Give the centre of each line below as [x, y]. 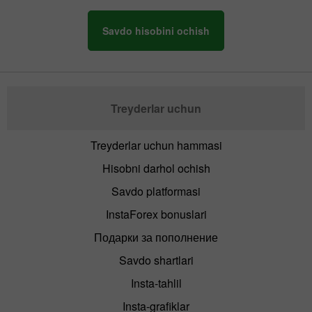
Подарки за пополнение [156, 237]
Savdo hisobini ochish [156, 31]
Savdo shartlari [156, 260]
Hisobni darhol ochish [156, 169]
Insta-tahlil [156, 283]
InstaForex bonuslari [156, 214]
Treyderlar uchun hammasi [156, 146]
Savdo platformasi [156, 192]
